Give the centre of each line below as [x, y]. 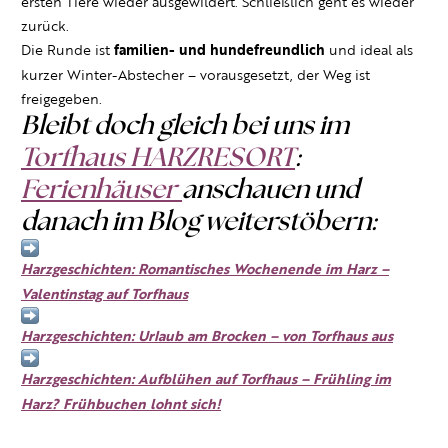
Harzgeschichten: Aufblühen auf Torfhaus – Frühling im [206, 379]
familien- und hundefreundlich [221, 51]
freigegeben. [61, 99]
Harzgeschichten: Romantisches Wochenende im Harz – [205, 269]
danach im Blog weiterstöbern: [198, 223]
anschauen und [270, 191]
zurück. [45, 26]
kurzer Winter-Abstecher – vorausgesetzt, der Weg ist [195, 75]
